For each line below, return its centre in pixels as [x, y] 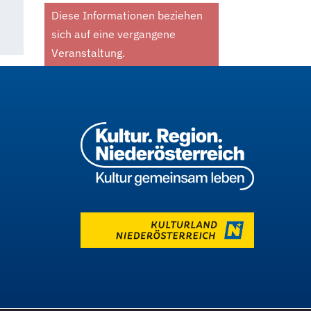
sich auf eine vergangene [113, 34]
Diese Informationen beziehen [127, 15]
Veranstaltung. [88, 53]
